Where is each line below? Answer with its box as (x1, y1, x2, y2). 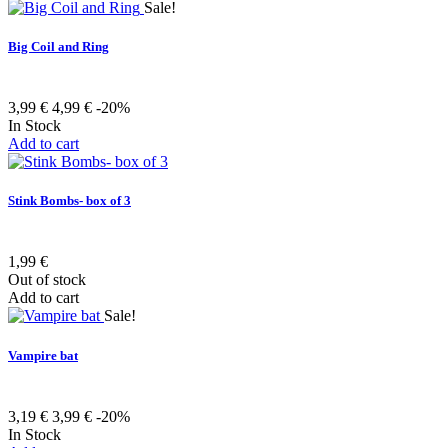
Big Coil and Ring (8, 38, 109, 54)
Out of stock (8, 271, 86, 289)
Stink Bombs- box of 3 (8, 193, 131, 209)
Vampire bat (8, 347, 78, 363)
